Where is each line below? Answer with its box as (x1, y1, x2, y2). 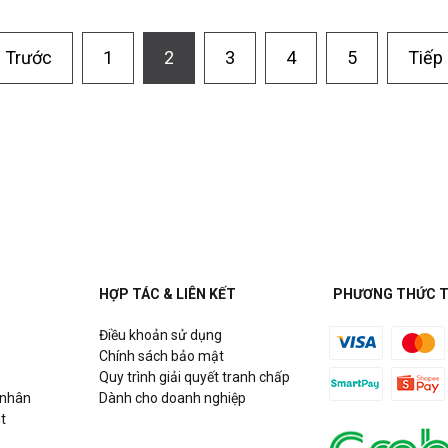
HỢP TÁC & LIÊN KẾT (98, 285, 236, 302)
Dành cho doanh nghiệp (98, 389, 246, 406)
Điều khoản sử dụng (98, 326, 222, 343)
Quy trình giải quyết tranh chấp (98, 368, 290, 385)
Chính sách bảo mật (98, 347, 224, 364)
